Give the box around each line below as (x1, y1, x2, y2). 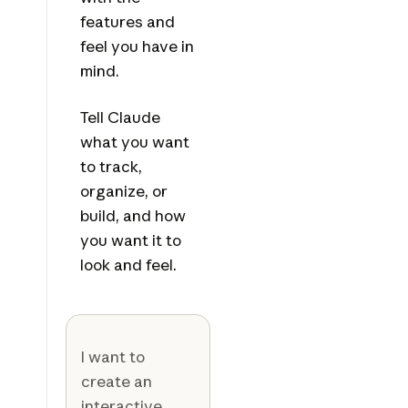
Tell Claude (79, 107, 160, 127)
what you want (79, 132, 189, 152)
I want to (80, 347, 145, 367)
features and (79, 12, 175, 32)
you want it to (79, 230, 181, 250)
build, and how (79, 206, 186, 226)
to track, (79, 157, 142, 177)
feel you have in (79, 36, 194, 56)
